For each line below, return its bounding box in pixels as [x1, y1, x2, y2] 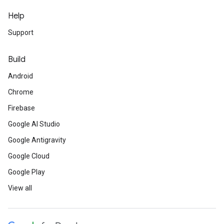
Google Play [8, 168, 45, 176]
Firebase [8, 104, 35, 112]
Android [8, 72, 33, 80]
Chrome [8, 88, 33, 96]
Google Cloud [8, 152, 49, 160]
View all [8, 184, 32, 192]
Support [8, 28, 33, 36]
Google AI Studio [8, 120, 60, 128]
